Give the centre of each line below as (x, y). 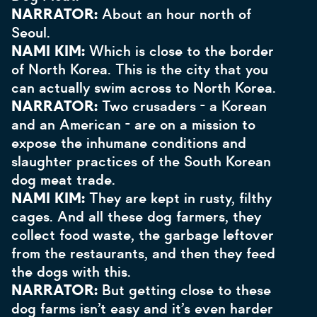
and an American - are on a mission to (133, 125)
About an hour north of (177, 14)
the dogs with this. (71, 272)
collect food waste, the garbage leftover (143, 235)
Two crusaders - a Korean (184, 106)
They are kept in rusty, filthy (180, 198)
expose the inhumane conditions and (129, 143)
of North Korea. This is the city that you (140, 69)
